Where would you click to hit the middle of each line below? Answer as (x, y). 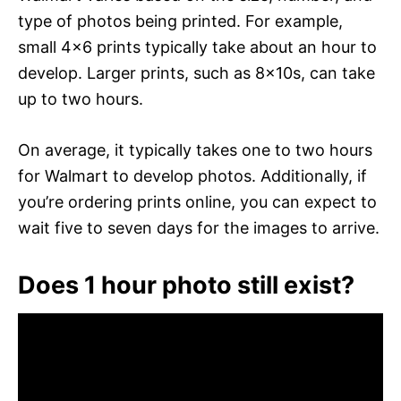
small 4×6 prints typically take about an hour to (197, 47)
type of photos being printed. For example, (180, 21)
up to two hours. (81, 98)
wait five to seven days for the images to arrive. (199, 227)
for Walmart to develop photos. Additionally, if (192, 175)
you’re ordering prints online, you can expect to (197, 201)
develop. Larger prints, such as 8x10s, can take (196, 73)
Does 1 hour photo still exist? (186, 285)
